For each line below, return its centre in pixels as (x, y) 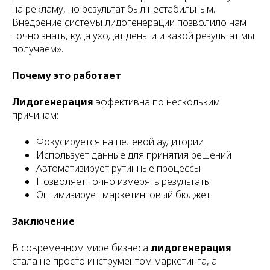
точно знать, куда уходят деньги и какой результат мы (133, 36)
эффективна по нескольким (157, 102)
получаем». (38, 49)
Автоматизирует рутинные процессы (118, 168)
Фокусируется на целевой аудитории (120, 142)
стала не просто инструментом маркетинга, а (115, 261)
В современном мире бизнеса (81, 248)
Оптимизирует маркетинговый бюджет (123, 195)
